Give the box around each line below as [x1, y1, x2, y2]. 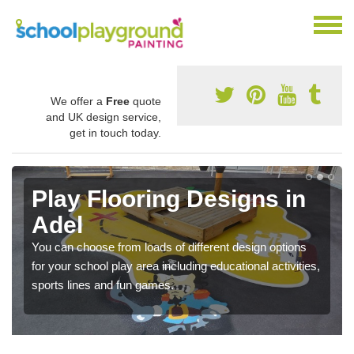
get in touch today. [70, 126, 161, 139]
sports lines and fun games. [32, 277, 174, 292]
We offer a [51, 94, 106, 107]
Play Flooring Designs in [32, 185, 306, 212]
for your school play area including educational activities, [32, 258, 320, 273]
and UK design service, [46, 110, 161, 123]
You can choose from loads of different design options [32, 239, 307, 254]
